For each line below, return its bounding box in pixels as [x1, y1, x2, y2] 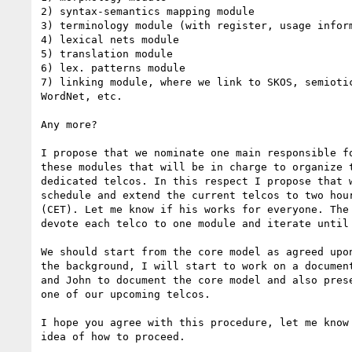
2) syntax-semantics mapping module [41, 5, 255, 17]
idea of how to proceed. [41, 330, 185, 343]
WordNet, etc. [41, 90, 123, 102]
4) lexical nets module [41, 33, 179, 46]
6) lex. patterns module [41, 61, 185, 74]
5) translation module [41, 47, 173, 60]
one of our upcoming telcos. [41, 288, 211, 300]
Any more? [41, 118, 97, 130]
